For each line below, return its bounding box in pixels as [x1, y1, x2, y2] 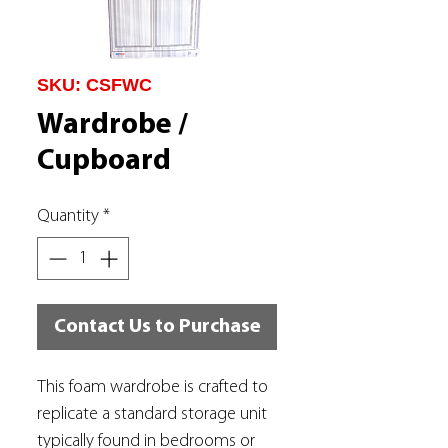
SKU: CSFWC [37, 75, 152, 95]
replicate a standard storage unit [37, 405, 267, 424]
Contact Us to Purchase [53, 317, 261, 337]
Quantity [37, 207, 99, 226]
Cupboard [37, 146, 171, 177]
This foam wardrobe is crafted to [37, 378, 268, 397]
